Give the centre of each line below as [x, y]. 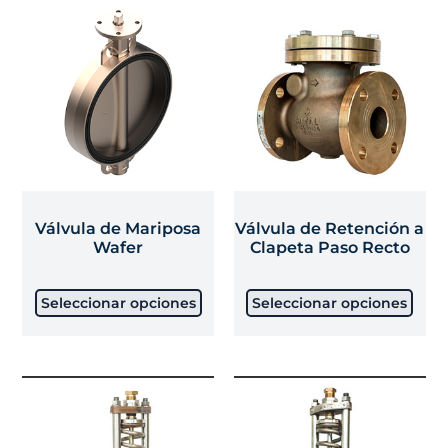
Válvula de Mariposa [118, 228]
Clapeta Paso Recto [329, 247]
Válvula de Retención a [330, 228]
